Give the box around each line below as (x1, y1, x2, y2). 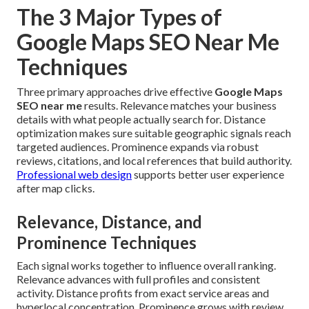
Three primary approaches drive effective (17, 85, 215, 99)
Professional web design (17, 168, 132, 181)
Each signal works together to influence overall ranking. (17, 259, 276, 272)
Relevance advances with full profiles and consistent (17, 272, 260, 286)
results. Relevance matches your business (82, 99, 277, 112)
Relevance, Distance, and (17, 212, 202, 232)
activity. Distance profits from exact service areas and (17, 286, 269, 300)
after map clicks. (17, 181, 94, 195)
